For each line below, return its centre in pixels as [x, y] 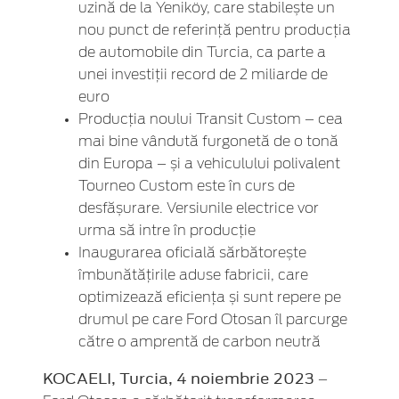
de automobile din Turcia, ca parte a [202, 53]
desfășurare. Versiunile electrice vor [199, 209]
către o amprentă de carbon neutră [199, 342]
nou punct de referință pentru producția [215, 31]
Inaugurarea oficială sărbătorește [192, 253]
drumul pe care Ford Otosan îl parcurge [213, 320]
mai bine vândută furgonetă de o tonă [208, 142]
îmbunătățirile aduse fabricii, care [193, 276]
